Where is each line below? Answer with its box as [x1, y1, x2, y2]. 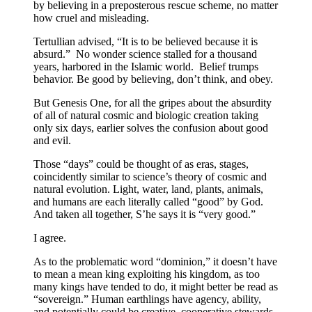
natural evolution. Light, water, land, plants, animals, [33, 183, 263, 195]
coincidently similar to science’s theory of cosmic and [33, 171, 267, 182]
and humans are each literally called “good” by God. [33, 196, 263, 208]
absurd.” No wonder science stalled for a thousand [33, 48, 257, 60]
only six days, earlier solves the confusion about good [33, 122, 268, 134]
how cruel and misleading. [33, 12, 149, 24]
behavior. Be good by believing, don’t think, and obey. [33, 73, 273, 85]
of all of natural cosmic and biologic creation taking [33, 109, 258, 121]
